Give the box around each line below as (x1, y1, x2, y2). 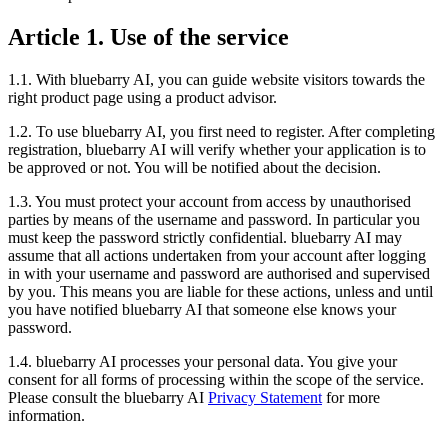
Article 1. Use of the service (8, 23, 289, 50)
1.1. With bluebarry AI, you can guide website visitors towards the (8, 70, 425, 88)
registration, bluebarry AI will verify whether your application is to (8, 140, 426, 158)
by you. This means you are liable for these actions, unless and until (8, 282, 433, 300)
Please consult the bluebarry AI (8, 388, 208, 406)
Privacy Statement (208, 388, 322, 406)
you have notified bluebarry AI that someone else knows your (8, 300, 396, 318)
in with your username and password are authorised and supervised (8, 264, 430, 282)
